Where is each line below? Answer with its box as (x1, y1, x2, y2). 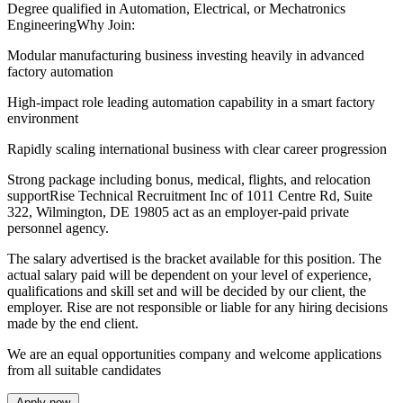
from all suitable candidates (7, 362, 161, 378)
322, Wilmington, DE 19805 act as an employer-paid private (7, 203, 349, 219)
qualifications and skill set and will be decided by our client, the (7, 282, 366, 299)
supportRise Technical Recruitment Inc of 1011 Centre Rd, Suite (7, 187, 372, 203)
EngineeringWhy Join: (7, 16, 135, 32)
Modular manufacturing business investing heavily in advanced (7, 47, 364, 63)
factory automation (7, 63, 113, 79)
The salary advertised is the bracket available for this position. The (7, 250, 381, 266)
